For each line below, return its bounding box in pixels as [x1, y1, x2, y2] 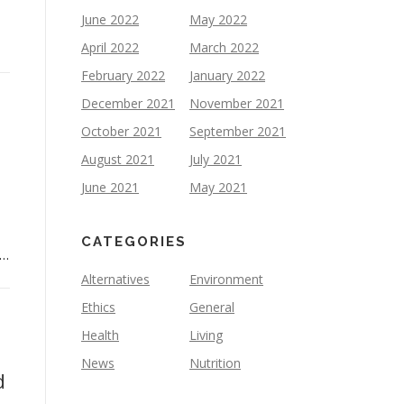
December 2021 [81, 95, 175, 112]
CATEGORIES [81, 234, 187, 250]
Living [189, 326, 223, 344]
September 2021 [189, 123, 286, 140]
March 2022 [189, 39, 259, 56]
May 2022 [189, 11, 247, 28]
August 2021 [81, 151, 154, 168]
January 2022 [189, 67, 265, 84]
